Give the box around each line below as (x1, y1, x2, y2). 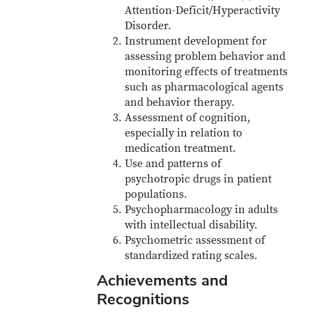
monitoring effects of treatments (125, 65, 288, 79)
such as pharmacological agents (125, 80, 284, 94)
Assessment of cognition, (125, 111, 251, 125)
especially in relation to (125, 126, 243, 140)
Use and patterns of (125, 157, 222, 171)
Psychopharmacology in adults (125, 203, 279, 217)
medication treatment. (125, 141, 237, 155)
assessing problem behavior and (125, 49, 286, 63)
